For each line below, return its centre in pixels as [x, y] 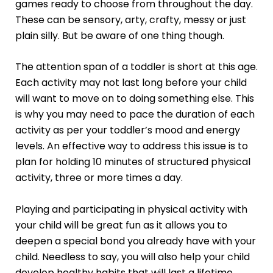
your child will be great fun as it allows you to [121, 225]
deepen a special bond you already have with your [135, 241]
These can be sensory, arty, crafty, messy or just [130, 19]
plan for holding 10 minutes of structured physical [133, 162]
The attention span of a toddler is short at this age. [136, 67]
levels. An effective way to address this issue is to [131, 146]
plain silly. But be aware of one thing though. [119, 35]
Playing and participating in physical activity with [131, 210]
